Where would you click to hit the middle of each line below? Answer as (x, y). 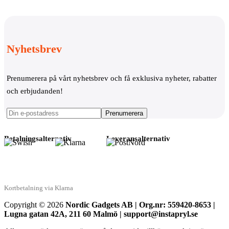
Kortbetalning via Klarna (39, 188)
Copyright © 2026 (35, 205)
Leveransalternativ (138, 139)
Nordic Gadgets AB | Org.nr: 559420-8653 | (140, 205)
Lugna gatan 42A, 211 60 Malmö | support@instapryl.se (101, 214)
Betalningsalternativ (38, 139)
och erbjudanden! (35, 91)
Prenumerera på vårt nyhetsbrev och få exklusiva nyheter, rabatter (112, 78)
